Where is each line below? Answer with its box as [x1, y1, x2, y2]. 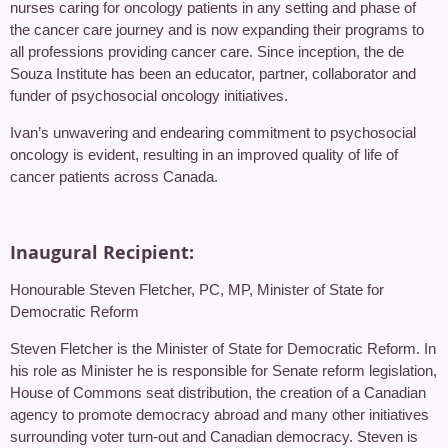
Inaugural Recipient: [10, 239, 194, 265]
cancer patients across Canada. [10, 167, 218, 185]
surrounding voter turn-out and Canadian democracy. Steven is [10, 427, 418, 445]
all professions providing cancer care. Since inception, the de [10, 42, 404, 60]
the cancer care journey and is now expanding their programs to [10, 20, 424, 38]
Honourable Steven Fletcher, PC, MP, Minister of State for [10, 280, 384, 298]
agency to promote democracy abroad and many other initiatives [10, 405, 429, 423]
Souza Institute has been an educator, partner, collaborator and [10, 64, 416, 82]
